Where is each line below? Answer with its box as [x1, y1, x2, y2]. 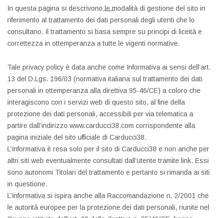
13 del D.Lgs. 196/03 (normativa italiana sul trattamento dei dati [7, 75, 202, 83]
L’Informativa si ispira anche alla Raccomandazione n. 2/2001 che [7, 192, 209, 200]
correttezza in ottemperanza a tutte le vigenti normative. [7, 39, 180, 47]
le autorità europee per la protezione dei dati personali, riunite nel [7, 203, 209, 211]
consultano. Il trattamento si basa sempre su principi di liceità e [7, 28, 202, 36]
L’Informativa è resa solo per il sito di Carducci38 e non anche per [7, 145, 209, 153]
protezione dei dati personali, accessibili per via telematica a [7, 110, 193, 118]
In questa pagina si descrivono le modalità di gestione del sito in [7, 4, 205, 12]
